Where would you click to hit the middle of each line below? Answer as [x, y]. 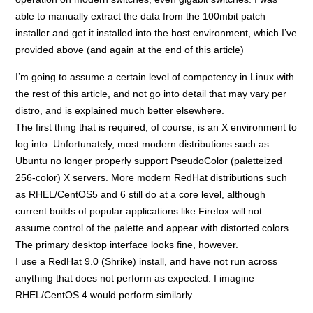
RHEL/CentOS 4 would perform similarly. [105, 294]
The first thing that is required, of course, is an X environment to [156, 127]
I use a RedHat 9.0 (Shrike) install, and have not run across [147, 261]
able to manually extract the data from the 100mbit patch [141, 16]
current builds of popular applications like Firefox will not [139, 211]
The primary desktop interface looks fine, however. [127, 244]
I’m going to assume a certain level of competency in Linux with [155, 77]
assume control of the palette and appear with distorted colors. [154, 227]
